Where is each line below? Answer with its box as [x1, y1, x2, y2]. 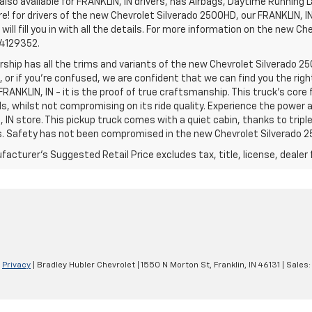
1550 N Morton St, [139, 261, 212, 270]
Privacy [2, 261, 31, 270]
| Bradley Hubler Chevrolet [31, 261, 135, 270]
